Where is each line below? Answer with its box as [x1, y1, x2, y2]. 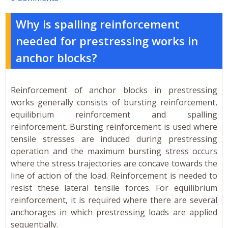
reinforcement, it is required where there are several [11, 194, 217, 206]
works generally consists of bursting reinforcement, [11, 96, 217, 108]
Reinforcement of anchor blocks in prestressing [11, 84, 217, 96]
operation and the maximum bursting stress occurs [11, 145, 217, 157]
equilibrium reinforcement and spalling [11, 108, 217, 120]
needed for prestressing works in [16, 33, 198, 48]
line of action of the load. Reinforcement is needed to [11, 169, 217, 181]
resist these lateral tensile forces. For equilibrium [11, 182, 217, 193]
